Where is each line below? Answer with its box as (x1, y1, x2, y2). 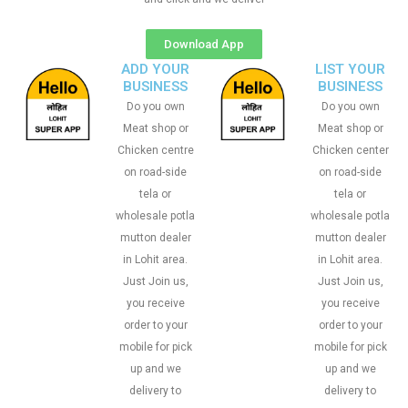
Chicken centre (117, 144, 194, 157)
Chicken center (311, 144, 389, 157)
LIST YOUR (315, 61, 385, 77)
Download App (164, 37, 244, 51)
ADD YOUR (121, 61, 189, 77)
